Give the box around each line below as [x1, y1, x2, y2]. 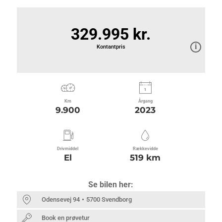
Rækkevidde [132, 146, 158, 152]
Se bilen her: [88, 179, 134, 189]
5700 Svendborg [86, 195, 132, 203]
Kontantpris [96, 44, 125, 50]
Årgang [138, 99, 153, 104]
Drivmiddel [57, 146, 79, 152]
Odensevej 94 [41, 195, 80, 203]
